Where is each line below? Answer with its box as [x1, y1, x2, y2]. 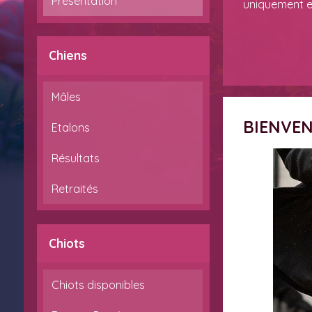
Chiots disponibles [52, 277, 146, 292]
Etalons [52, 120, 91, 134]
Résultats [52, 150, 100, 165]
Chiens [49, 48, 88, 63]
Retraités [52, 181, 99, 196]
